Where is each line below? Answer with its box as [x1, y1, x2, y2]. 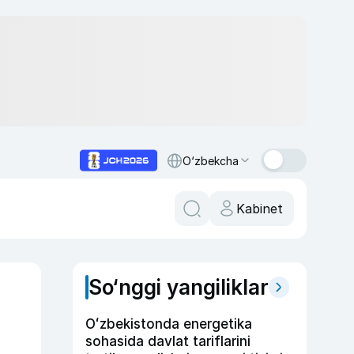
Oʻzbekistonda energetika [85, 316, 252, 332]
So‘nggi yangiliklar [88, 275, 269, 299]
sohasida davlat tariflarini [85, 333, 250, 349]
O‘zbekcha [183, 153, 239, 168]
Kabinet [236, 201, 283, 217]
